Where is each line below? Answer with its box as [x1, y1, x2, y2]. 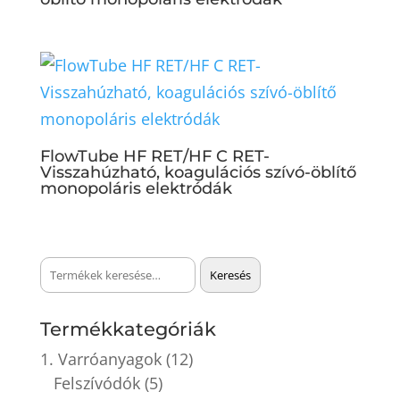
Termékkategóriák [39, 318, 216, 340]
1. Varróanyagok [39, 348, 162, 370]
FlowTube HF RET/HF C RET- [39, 146, 270, 166]
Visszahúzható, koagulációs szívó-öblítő [39, 162, 356, 182]
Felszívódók [53, 372, 140, 394]
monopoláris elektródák [39, 178, 232, 198]
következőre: [38, 305, 133, 327]
